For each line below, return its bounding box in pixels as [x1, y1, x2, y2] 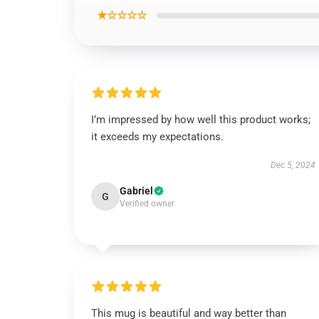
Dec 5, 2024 [270, 160, 315, 170]
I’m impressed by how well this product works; [91, 113, 310, 126]
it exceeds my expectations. [91, 130, 224, 143]
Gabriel [120, 185, 153, 197]
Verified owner [120, 199, 174, 209]
